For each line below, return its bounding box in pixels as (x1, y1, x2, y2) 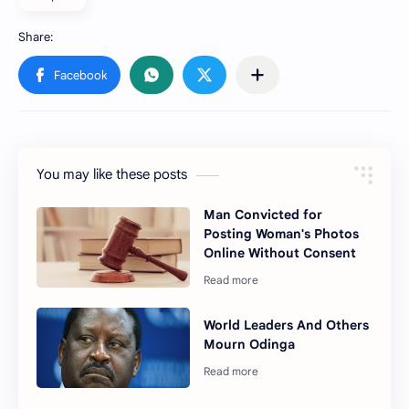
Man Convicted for (204, 206, 323, 223)
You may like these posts (37, 166, 187, 183)
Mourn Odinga (204, 335, 296, 352)
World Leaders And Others (204, 316, 370, 333)
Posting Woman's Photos (204, 225, 360, 242)
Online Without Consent (204, 245, 357, 261)
